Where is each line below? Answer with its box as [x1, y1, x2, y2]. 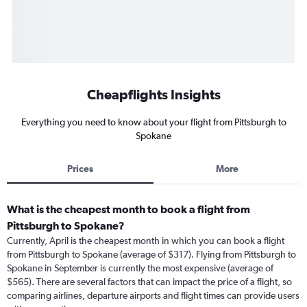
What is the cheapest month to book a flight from [7, 203, 250, 216]
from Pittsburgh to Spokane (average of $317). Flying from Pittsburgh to [7, 249, 296, 260]
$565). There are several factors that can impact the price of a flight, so [7, 276, 292, 288]
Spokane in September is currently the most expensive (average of [7, 262, 273, 274]
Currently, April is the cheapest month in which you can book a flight [7, 235, 284, 247]
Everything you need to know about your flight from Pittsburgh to [21, 116, 286, 128]
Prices [67, 163, 93, 175]
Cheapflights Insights [86, 86, 221, 103]
